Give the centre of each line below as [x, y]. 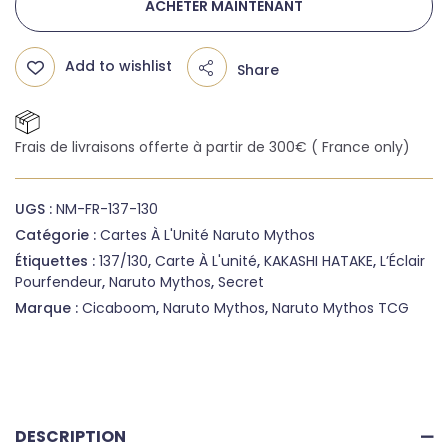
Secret [241, 281]
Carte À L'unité [206, 260]
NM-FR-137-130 [107, 208]
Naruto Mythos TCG [340, 307]
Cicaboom [119, 307]
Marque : [48, 307]
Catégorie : [57, 234]
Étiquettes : [57, 260]
